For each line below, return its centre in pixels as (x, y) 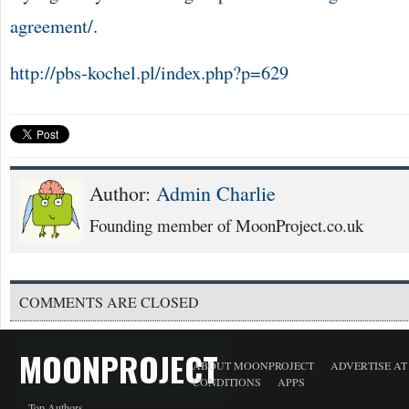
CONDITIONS (227, 382)
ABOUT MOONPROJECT (253, 365)
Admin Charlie (216, 193)
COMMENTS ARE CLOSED (109, 302)
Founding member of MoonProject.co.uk (226, 225)
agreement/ (52, 26)
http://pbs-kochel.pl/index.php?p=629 (149, 72)
